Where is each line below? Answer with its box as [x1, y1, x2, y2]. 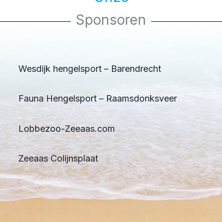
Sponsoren [76, 11, 146, 28]
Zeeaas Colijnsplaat [18, 153, 98, 164]
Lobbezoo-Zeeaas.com [18, 123, 115, 134]
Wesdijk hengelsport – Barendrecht [18, 63, 161, 74]
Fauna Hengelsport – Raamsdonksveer [18, 93, 177, 104]
